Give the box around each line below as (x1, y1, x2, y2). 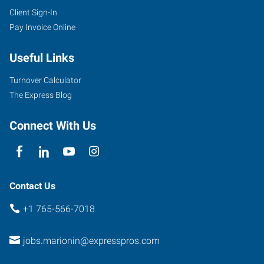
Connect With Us (9, 118, 96, 133)
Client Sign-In (9, 7, 57, 17)
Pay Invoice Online (9, 22, 75, 32)
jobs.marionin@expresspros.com (22, 235, 160, 246)
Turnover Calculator (9, 75, 81, 85)
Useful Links (9, 50, 74, 65)
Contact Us (9, 180, 55, 192)
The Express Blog (9, 90, 72, 100)
